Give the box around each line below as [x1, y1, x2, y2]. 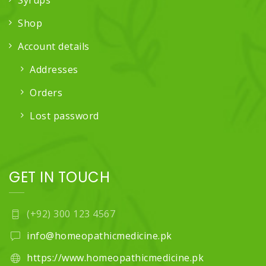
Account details [18, 40, 90, 53]
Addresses [30, 63, 78, 77]
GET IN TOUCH [9, 167, 110, 188]
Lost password [30, 109, 99, 123]
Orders [30, 86, 62, 100]
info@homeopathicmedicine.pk [27, 229, 172, 243]
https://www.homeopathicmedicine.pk [27, 251, 204, 265]
